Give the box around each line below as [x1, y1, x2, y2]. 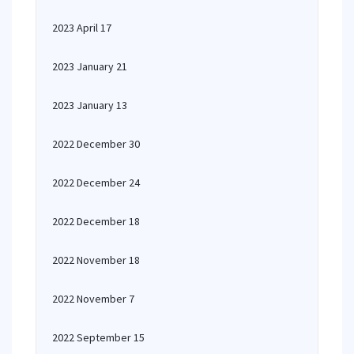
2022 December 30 [52, 137, 140, 151]
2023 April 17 [52, 21, 111, 35]
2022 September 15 [52, 330, 145, 345]
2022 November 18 [52, 253, 140, 267]
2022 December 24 [52, 175, 140, 190]
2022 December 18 [52, 214, 140, 228]
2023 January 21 [52, 59, 127, 73]
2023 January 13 [52, 98, 127, 112]
